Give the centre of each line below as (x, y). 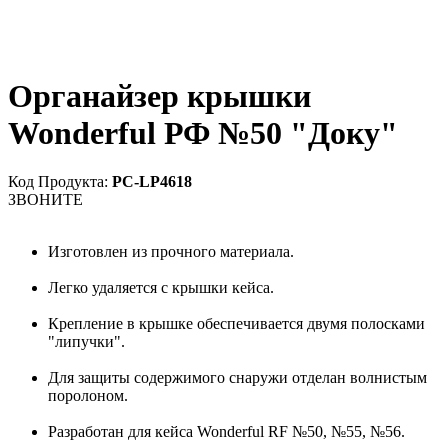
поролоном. (88, 396)
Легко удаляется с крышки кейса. (161, 288)
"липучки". (86, 342)
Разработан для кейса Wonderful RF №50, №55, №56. (226, 432)
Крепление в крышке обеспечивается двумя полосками (236, 324)
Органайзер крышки (159, 95)
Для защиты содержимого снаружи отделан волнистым (237, 378)
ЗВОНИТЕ (45, 200)
